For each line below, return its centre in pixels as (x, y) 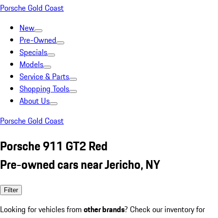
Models (31, 64)
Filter (11, 190)
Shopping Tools (44, 89)
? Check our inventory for (165, 209)
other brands (104, 209)
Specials (33, 52)
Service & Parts (44, 76)
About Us (35, 101)
